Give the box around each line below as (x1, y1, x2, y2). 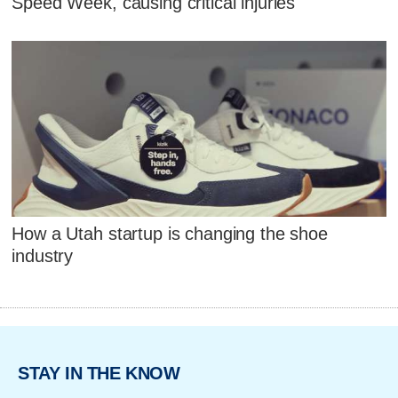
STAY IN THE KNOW (18, 363, 180, 384)
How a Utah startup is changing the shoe (12, 223, 328, 243)
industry (12, 245, 74, 266)
